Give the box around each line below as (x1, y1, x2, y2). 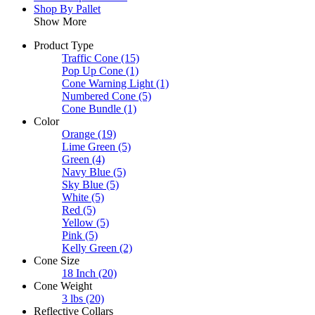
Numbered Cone (62, 89, 136, 102)
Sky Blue (62, 178, 103, 191)
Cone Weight (34, 279, 92, 292)
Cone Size (34, 254, 79, 266)
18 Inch (62, 266, 96, 279)
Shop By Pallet (34, 2, 101, 15)
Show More (34, 15, 86, 27)
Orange (62, 127, 95, 140)
